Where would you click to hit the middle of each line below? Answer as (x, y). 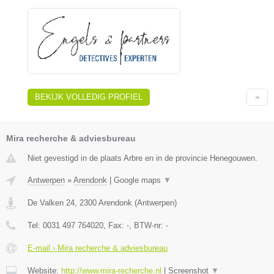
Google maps (139, 180)
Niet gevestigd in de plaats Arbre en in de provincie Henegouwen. (143, 158)
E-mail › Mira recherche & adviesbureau (98, 248)
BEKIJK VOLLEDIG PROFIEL (89, 97)
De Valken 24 (51, 203)
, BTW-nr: (147, 226)
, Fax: (115, 226)
